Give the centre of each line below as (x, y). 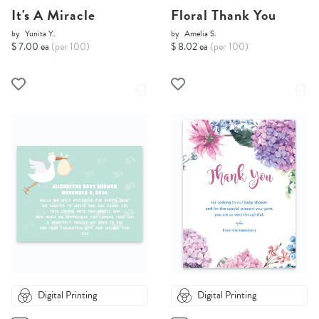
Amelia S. (200, 34)
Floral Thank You (224, 15)
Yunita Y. (40, 34)
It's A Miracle (53, 15)
